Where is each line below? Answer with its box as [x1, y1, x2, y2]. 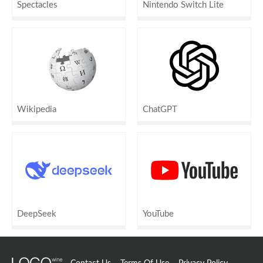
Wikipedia [17, 104, 56, 114]
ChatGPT [143, 104, 177, 114]
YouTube [143, 209, 174, 218]
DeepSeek [17, 209, 56, 218]
